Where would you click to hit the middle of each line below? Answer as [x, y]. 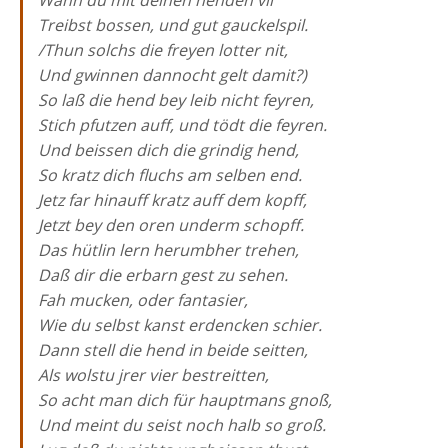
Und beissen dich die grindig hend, [168, 150]
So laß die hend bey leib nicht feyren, [176, 100]
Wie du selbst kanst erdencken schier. [180, 325]
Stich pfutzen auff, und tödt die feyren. [182, 125]
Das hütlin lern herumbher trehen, [168, 250]
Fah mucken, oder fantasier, [143, 300]
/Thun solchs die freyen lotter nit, [163, 50]
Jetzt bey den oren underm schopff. [171, 225]
